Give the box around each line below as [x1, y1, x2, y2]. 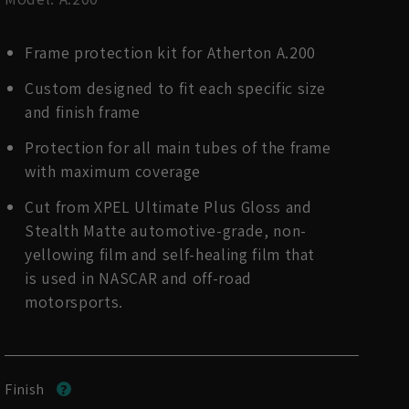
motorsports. [25, 290, 124, 312]
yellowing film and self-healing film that [25, 243, 316, 265]
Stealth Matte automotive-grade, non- [25, 219, 307, 241]
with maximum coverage [25, 160, 201, 182]
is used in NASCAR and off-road [25, 267, 252, 288]
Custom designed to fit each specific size [25, 77, 327, 99]
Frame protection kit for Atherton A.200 [25, 41, 316, 63]
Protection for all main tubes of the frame [25, 136, 331, 158]
